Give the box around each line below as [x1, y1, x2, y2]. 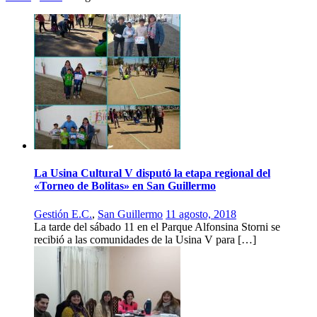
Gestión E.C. [34, 207, 92, 220]
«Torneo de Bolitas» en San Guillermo [34, 180, 216, 192]
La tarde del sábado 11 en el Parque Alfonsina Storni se [34, 220, 280, 233]
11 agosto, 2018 [166, 207, 236, 220]
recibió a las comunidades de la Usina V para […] [34, 233, 256, 246]
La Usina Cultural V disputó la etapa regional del [34, 167, 270, 180]
